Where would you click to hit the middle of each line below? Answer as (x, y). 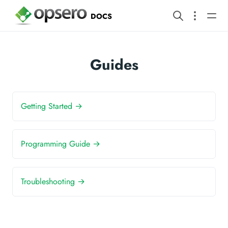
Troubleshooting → (53, 181)
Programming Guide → (61, 144)
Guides (114, 64)
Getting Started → (52, 106)
